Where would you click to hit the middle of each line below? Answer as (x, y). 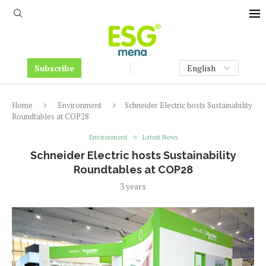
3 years (133, 186)
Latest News (160, 137)
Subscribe (54, 68)
